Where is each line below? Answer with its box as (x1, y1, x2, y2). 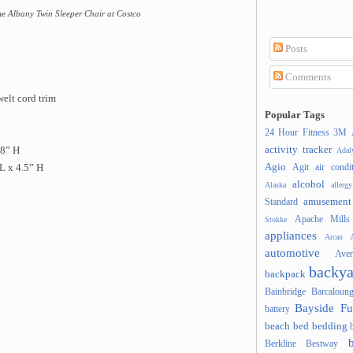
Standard (265, 196, 298, 206)
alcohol (292, 178, 325, 190)
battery (265, 303, 290, 314)
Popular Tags (265, 109, 325, 121)
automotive (265, 245, 320, 259)
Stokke (265, 214, 287, 224)
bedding (311, 320, 347, 332)
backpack (265, 268, 306, 280)
